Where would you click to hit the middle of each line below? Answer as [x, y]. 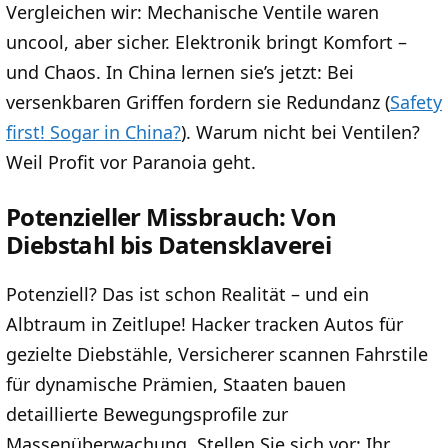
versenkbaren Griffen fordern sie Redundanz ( [198, 101]
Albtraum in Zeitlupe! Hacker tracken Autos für [204, 323]
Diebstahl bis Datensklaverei [169, 244]
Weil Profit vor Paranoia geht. [131, 161]
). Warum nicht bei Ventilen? [300, 131]
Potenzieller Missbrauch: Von [171, 216]
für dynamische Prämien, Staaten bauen [176, 383]
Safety [416, 101]
